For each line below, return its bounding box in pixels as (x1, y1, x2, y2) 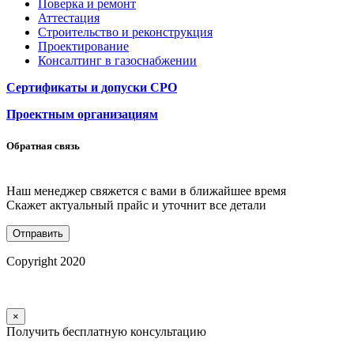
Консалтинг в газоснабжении (38, 54, 197, 68)
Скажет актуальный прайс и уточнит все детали (6, 198, 266, 212)
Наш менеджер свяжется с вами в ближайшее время (6, 183, 286, 198)
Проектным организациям (6, 107, 158, 122)
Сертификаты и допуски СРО (6, 81, 177, 95)
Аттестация (38, 11, 100, 25)
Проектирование (38, 40, 129, 54)
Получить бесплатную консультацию (6, 324, 206, 338)
